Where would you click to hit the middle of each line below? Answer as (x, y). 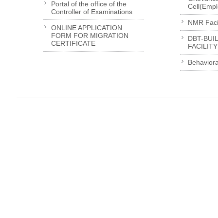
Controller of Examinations (91, 12)
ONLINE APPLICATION (86, 28)
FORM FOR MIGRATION (90, 36)
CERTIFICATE (73, 44)
